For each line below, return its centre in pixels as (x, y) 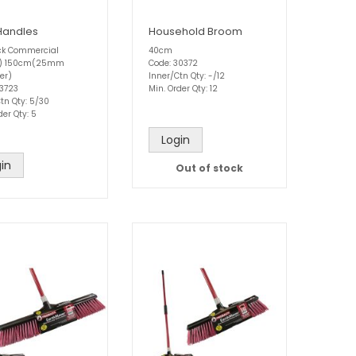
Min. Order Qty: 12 (183, 89)
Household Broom (195, 32)
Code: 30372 (173, 64)
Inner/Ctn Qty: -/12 (187, 76)
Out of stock (209, 168)
